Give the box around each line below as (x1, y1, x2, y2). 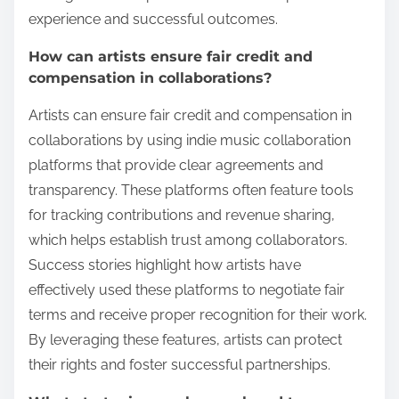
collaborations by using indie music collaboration (28, 132, 351, 150)
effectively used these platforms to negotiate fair (28, 281, 345, 299)
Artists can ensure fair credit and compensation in (28, 107, 352, 125)
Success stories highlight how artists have (28, 256, 301, 274)
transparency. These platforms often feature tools (28, 182, 354, 199)
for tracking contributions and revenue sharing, (28, 207, 335, 224)
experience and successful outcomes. (28, 11, 278, 28)
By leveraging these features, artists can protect (28, 331, 342, 349)
